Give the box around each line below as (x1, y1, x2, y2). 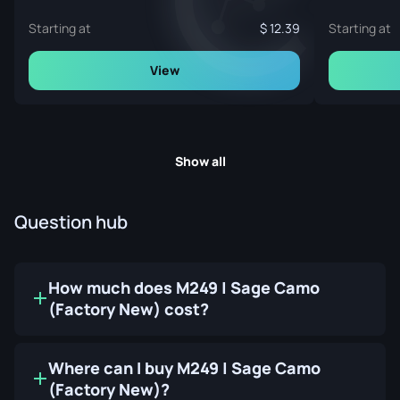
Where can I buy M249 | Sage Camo (48, 356, 321, 379)
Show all (174, 152, 226, 170)
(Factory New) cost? (48, 297, 209, 320)
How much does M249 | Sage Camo (48, 276, 320, 298)
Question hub (14, 209, 128, 234)
